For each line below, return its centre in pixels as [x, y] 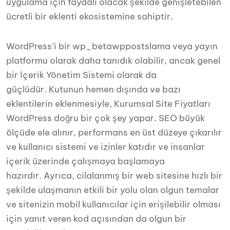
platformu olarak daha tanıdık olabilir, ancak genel [113, 61]
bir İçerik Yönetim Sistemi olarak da [81, 75]
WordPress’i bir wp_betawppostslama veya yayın [112, 46]
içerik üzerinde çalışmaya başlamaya [85, 161]
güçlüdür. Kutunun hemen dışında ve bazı [93, 89]
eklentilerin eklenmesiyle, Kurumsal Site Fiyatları [108, 104]
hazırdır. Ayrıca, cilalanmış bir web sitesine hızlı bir [114, 176]
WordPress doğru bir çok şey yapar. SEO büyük [106, 118]
